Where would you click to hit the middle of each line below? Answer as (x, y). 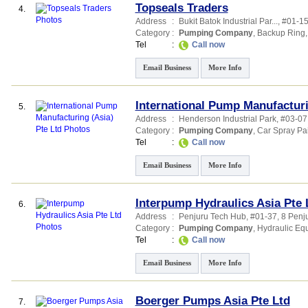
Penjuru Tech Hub (212, 217)
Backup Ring (281, 33)
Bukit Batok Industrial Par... (228, 21)
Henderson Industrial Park (227, 119)
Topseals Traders (181, 8)
